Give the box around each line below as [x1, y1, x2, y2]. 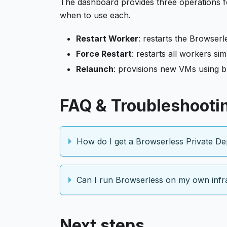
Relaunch [76, 64, 113, 74]
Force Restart [76, 49, 132, 59]
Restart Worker [76, 33, 138, 44]
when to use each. [60, 10, 131, 20]
